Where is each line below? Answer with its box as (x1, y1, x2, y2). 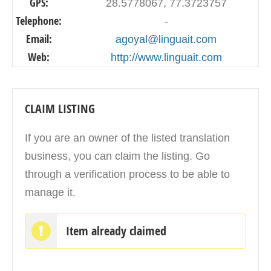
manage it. (25, 186, 76, 198)
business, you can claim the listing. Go (25, 149, 210, 162)
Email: (25, 31, 52, 47)
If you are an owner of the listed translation (25, 131, 230, 144)
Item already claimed (66, 222, 166, 239)
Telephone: (16, 13, 62, 28)
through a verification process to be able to (25, 168, 230, 180)
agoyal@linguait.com (116, 33, 217, 45)
